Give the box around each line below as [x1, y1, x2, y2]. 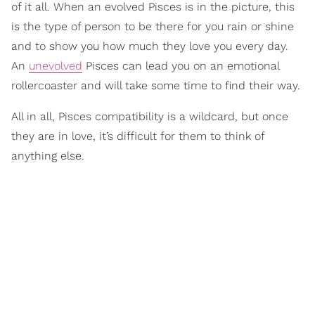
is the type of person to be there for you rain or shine [11, 20, 294, 34]
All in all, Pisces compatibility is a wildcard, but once [11, 110, 288, 124]
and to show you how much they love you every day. [11, 39, 288, 53]
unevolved [29, 59, 82, 73]
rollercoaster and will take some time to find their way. [11, 79, 300, 93]
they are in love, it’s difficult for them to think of [11, 129, 264, 143]
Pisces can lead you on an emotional [82, 59, 279, 73]
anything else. [11, 149, 84, 163]
